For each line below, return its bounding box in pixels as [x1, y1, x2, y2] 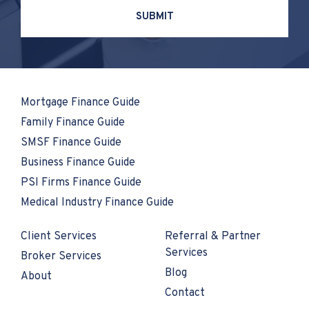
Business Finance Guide [21, 156, 135, 170]
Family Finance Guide [21, 116, 125, 130]
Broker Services [21, 250, 101, 264]
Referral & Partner [165, 230, 261, 244]
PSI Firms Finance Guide [21, 176, 141, 190]
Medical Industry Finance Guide [21, 196, 174, 210]
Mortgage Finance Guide [21, 96, 140, 110]
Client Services [21, 230, 97, 244]
